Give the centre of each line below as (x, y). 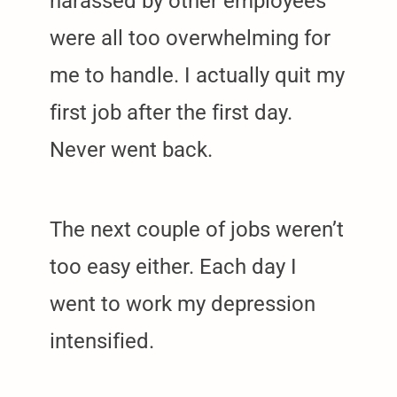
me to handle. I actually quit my (197, 75)
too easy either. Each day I (173, 266)
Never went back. (131, 149)
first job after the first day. (171, 112)
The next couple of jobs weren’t (197, 229)
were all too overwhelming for (190, 38)
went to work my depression (183, 304)
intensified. (102, 341)
